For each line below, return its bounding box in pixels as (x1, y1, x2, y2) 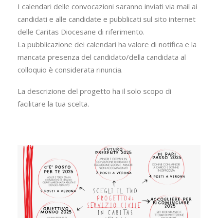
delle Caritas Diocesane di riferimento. (18, 27, 145, 36)
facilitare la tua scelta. (18, 99, 89, 109)
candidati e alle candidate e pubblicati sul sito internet (18, 14, 196, 24)
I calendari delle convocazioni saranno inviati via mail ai (18, 1, 197, 11)
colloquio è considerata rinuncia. (18, 65, 123, 74)
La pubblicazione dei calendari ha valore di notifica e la (18, 39, 197, 49)
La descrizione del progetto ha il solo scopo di (18, 86, 171, 96)
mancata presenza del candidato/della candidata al (18, 52, 186, 62)
